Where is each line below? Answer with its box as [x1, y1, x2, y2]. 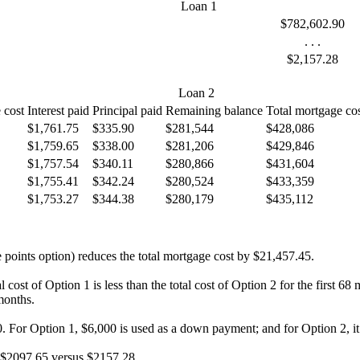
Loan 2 [178, 86, 215, 100]
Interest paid [27, 104, 89, 118]
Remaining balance [166, 104, 263, 118]
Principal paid [92, 104, 162, 118]
